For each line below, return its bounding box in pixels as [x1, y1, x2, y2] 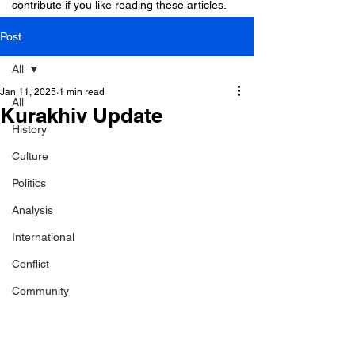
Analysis [12, 204, 53, 216]
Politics [12, 177, 46, 189]
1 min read [59, 86, 105, 97]
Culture [12, 150, 48, 162]
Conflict [12, 258, 49, 270]
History [12, 123, 47, 136]
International [12, 231, 74, 243]
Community [12, 284, 69, 297]
